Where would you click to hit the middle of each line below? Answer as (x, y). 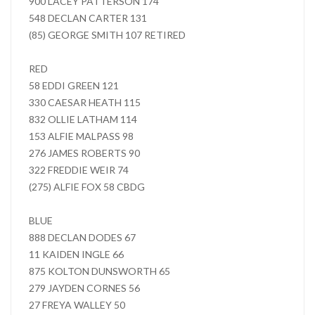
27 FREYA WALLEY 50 (77, 305)
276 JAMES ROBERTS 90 (84, 153)
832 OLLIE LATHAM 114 (83, 119)
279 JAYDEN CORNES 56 (84, 288)
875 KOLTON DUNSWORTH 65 (99, 271)
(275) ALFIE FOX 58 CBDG (87, 187)
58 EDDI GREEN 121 (74, 85)
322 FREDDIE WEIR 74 (79, 170)
